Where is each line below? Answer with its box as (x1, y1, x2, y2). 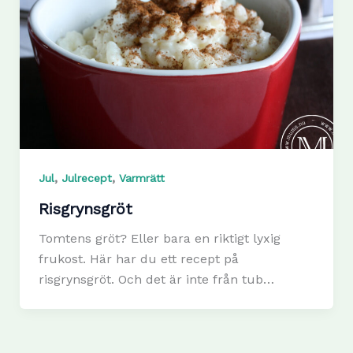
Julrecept (61, 171, 112, 184)
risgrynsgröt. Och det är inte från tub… (38, 271, 274, 287)
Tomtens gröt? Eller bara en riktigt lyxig (38, 230, 281, 246)
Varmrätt (118, 171, 165, 184)
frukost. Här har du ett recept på (38, 251, 239, 266)
